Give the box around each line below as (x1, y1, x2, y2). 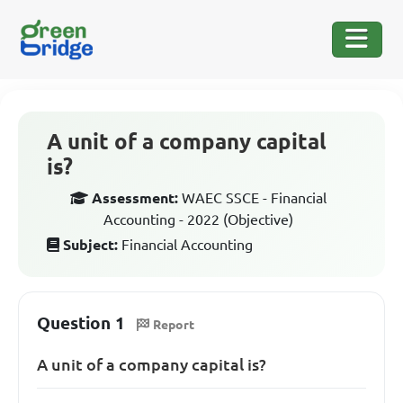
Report (153, 317, 194, 332)
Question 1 (37, 313, 125, 333)
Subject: (63, 237, 118, 253)
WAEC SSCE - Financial (181, 190, 327, 206)
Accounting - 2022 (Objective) (103, 211, 293, 228)
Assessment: (91, 190, 178, 206)
